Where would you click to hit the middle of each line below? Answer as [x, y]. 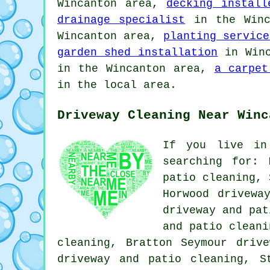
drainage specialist [121, 20]
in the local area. [117, 85]
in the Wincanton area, [136, 69]
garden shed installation [138, 52]
